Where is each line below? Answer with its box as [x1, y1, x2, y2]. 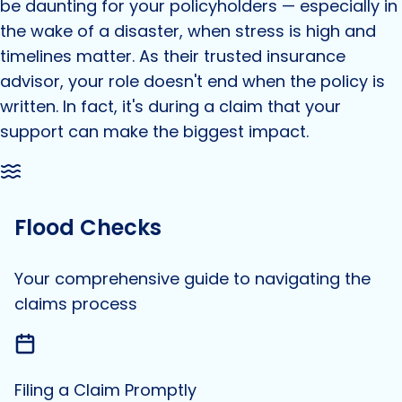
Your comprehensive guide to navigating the [14, 267, 371, 291]
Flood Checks [14, 213, 162, 243]
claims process [14, 293, 137, 316]
